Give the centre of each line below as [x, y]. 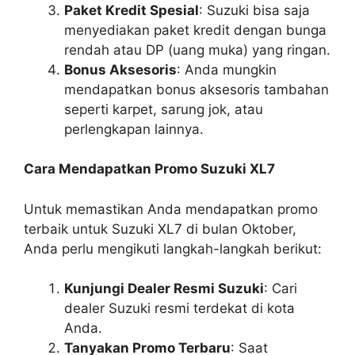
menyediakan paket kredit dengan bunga [195, 30]
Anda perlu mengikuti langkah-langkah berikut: [173, 248]
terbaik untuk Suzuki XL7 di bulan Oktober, [160, 229]
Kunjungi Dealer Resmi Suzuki [164, 289]
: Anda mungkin [227, 69]
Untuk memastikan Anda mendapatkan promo [171, 209]
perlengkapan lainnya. [134, 129]
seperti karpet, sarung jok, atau [164, 109]
